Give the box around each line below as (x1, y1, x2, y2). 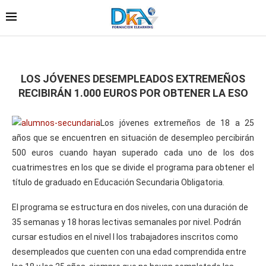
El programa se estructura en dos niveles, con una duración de (12, 202, 248, 212)
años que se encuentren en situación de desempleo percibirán (12, 132, 254, 142)
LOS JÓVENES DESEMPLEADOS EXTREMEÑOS (21, 72, 245, 85)
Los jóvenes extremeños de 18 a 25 (100, 118, 254, 128)
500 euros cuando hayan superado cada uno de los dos (12, 147, 254, 157)
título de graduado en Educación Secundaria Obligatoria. (12, 177, 224, 187)
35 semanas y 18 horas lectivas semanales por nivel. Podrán (12, 217, 241, 227)
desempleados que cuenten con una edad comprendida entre (12, 246, 246, 256)
